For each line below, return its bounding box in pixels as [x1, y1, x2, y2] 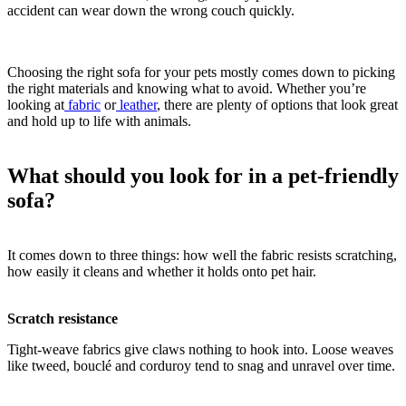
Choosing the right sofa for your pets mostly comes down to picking [7, 63, 395, 80]
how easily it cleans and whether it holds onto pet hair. [7, 263, 316, 279]
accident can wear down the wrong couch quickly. [7, 2, 295, 18]
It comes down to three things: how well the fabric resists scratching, [7, 246, 397, 263]
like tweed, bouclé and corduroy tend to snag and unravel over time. [7, 357, 395, 373]
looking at [7, 96, 64, 112]
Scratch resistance [7, 310, 118, 326]
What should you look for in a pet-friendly [7, 163, 399, 188]
